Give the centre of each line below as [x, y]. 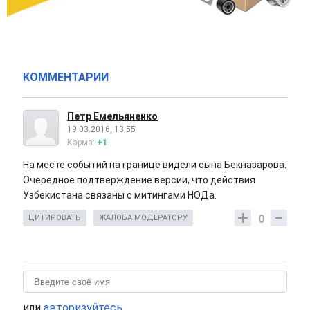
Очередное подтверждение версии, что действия [139, 180]
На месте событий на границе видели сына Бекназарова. [155, 165]
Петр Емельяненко [112, 116]
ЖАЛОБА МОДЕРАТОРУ [143, 218]
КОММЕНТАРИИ [66, 77]
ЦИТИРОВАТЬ [55, 218]
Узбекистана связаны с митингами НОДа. [120, 195]
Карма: [82, 143]
